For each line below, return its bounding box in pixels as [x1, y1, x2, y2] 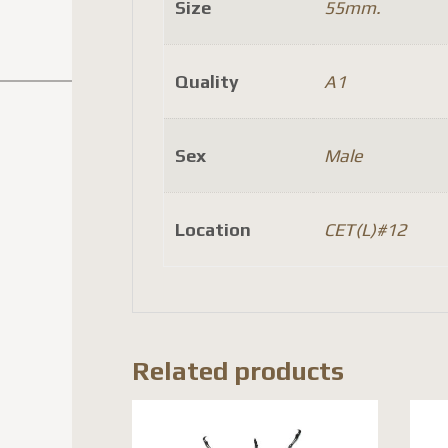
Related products [132, 356, 344, 386]
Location [174, 219, 251, 240]
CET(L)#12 [323, 219, 406, 240]
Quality [174, 71, 239, 92]
